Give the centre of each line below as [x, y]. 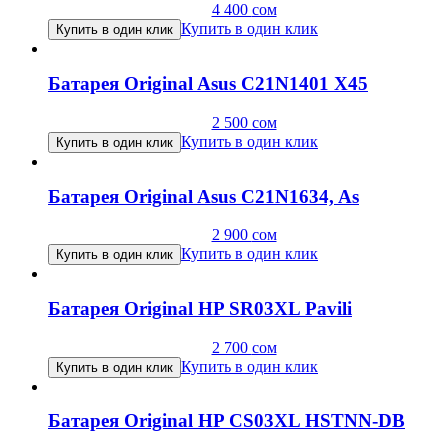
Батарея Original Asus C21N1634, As [203, 196]
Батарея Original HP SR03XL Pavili [200, 309]
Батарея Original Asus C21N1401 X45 [208, 84]
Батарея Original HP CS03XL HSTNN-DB [226, 421]
